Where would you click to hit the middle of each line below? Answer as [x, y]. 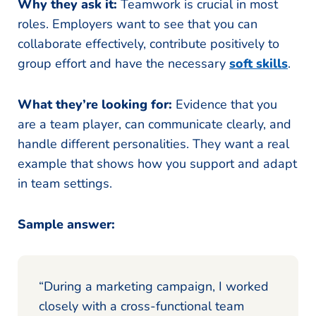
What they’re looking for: [97, 104]
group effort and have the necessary [123, 63]
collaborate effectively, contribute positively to [148, 43]
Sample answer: [66, 224]
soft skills [259, 63]
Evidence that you [226, 104]
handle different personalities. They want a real [153, 144]
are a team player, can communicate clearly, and [154, 124]
